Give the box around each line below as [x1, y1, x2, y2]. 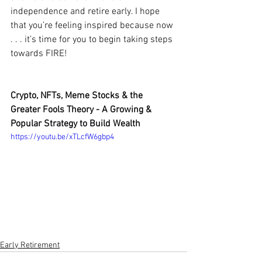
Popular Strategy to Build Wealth [11, 118, 140, 130]
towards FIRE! [11, 47, 67, 60]
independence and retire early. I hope [11, 5, 162, 18]
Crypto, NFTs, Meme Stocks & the [11, 89, 145, 102]
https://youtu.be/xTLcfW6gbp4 [11, 132, 114, 142]
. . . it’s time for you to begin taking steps [11, 33, 175, 46]
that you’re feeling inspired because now [11, 19, 175, 32]
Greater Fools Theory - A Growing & [11, 104, 154, 116]
